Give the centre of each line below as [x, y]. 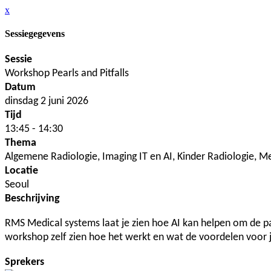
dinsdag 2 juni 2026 [47, 101]
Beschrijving [32, 198]
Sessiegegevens [35, 34]
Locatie [21, 171]
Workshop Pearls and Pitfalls [67, 73]
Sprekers [24, 262]
